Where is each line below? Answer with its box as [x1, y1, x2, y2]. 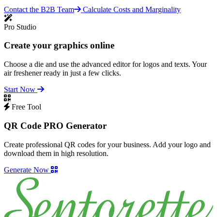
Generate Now [4, 165, 51, 174]
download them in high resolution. [4, 149, 108, 157]
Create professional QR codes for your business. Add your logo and [4, 140, 211, 149]
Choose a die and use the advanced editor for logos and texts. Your [4, 60, 207, 69]
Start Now [4, 85, 37, 94]
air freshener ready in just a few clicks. [4, 69, 121, 77]
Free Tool [10, 103, 41, 111]
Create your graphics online [4, 40, 114, 51]
